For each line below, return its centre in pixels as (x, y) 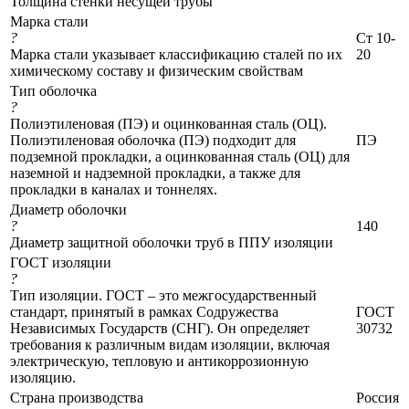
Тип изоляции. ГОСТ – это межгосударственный (163, 295)
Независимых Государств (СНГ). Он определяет (160, 328)
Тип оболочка (53, 90)
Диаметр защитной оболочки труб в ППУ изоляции (172, 242)
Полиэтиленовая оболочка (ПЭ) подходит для (153, 140)
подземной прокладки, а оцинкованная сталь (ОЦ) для (180, 156)
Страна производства (77, 397)
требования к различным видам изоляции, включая (170, 344)
